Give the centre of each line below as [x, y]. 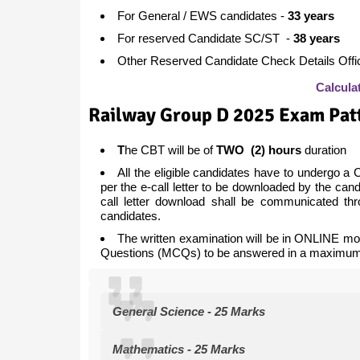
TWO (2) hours [258, 149]
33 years [311, 15]
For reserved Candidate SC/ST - [205, 38]
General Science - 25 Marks [188, 311]
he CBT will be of [170, 149]
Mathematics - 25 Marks [178, 349]
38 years [316, 38]
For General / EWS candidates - [202, 15]
